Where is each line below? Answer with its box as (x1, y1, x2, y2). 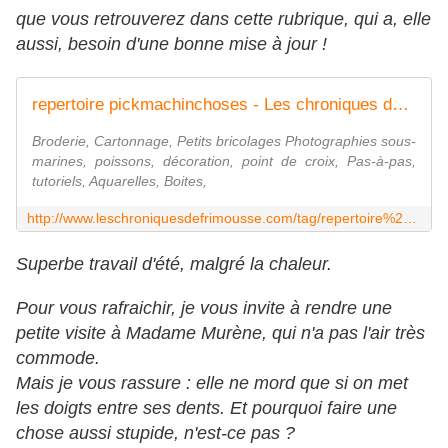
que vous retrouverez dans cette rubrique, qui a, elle (16, 9, 431, 30)
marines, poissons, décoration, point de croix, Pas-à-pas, (32, 153, 416, 170)
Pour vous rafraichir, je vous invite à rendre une (16, 298, 392, 319)
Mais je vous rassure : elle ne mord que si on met (16, 373, 408, 394)
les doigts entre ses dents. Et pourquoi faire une (16, 398, 397, 419)
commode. (16, 348, 100, 369)
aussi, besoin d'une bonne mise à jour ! (16, 34, 327, 55)
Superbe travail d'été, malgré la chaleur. (16, 254, 332, 275)
